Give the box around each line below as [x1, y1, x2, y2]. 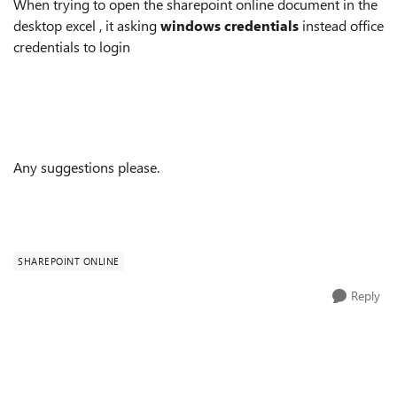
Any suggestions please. [13, 158, 160, 176]
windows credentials [160, 16, 299, 35]
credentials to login [13, 37, 130, 56]
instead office [302, 16, 384, 35]
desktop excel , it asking [13, 16, 157, 35]
